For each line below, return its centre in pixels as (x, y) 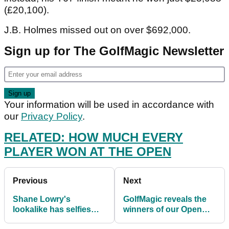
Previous (30, 180)
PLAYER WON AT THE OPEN (88, 151)
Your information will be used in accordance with (109, 104)
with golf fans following (57, 219)
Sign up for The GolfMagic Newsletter (114, 51)
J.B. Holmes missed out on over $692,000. (97, 30)
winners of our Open (163, 209)
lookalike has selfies (52, 209)
